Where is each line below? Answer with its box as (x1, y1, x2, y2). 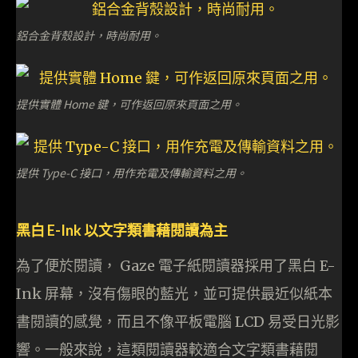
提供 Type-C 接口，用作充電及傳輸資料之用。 (16, 165, 247, 181)
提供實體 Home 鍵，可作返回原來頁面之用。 (16, 96, 242, 113)
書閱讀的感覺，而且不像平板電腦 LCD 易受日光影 (16, 312, 340, 332)
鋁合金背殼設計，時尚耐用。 (16, 27, 161, 44)
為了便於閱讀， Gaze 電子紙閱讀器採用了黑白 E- (16, 257, 336, 276)
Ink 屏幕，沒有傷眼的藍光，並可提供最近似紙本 (16, 284, 332, 304)
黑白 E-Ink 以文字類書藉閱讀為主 (16, 221, 228, 240)
